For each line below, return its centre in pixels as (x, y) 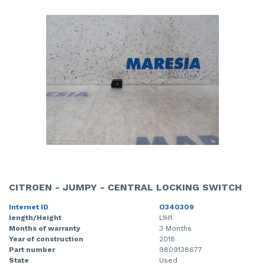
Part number (32, 249)
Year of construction (46, 239)
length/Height (35, 217)
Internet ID (29, 207)
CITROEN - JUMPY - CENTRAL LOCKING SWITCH (125, 187)
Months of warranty (45, 228)
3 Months (175, 228)
